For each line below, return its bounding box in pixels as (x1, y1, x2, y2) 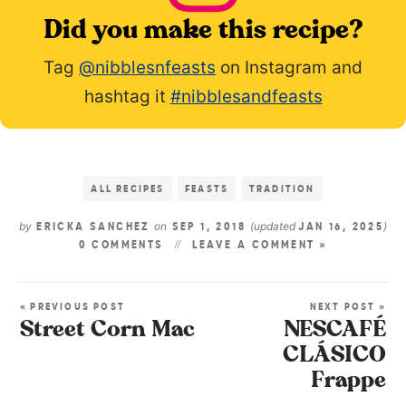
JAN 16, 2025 (298, 222, 384, 234)
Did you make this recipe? (43, 18, 363, 44)
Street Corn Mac (20, 319, 195, 342)
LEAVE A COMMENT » (191, 240, 328, 252)
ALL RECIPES (91, 184, 165, 195)
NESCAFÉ (284, 319, 386, 342)
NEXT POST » (309, 302, 386, 313)
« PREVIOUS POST (20, 302, 125, 313)
